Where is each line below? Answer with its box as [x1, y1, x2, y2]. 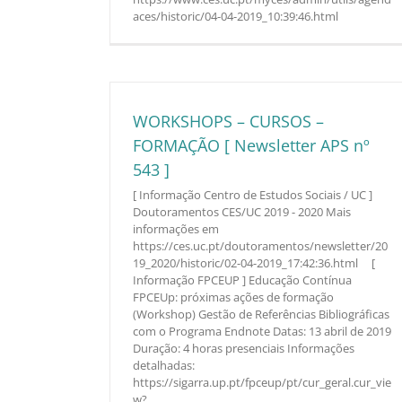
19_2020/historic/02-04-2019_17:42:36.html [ [133, 255, 375, 271]
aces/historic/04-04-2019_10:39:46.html [133, 8, 338, 24]
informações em [133, 221, 219, 237]
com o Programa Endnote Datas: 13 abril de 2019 [133, 323, 391, 339]
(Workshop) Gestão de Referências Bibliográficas [133, 306, 389, 322]
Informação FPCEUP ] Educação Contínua [133, 272, 352, 288]
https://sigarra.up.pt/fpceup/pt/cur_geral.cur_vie [133, 374, 391, 390]
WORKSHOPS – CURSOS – [133, 110, 324, 132]
